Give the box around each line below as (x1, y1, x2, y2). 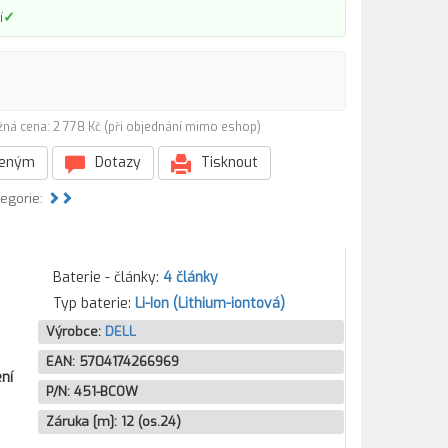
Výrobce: (45, 323, 105, 340)
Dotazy (91, 153, 141, 172)
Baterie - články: (52, 268, 163, 287)
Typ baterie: (52, 294, 135, 313)
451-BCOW (73, 383, 138, 400)
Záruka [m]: (45, 413, 121, 430)
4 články (162, 268, 218, 287)
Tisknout (197, 153, 258, 172)
